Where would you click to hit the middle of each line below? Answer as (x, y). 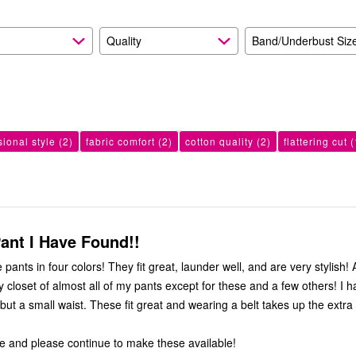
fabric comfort (120, 141)
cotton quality (219, 141)
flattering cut (315, 141)
